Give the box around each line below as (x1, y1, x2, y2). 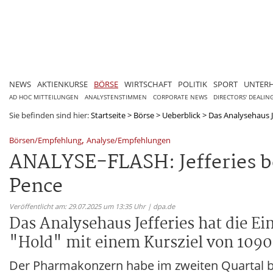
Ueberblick (162, 109, 200, 121)
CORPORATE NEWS (153, 93, 207, 101)
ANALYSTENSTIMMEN (85, 93, 147, 101)
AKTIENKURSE (37, 78, 88, 90)
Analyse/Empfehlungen (87, 134, 171, 146)
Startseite (91, 109, 126, 121)
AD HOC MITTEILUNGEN (9, 93, 79, 101)
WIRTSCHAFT (124, 78, 172, 90)
